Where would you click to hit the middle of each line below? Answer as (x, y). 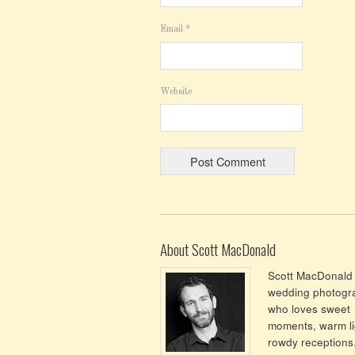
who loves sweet (309, 309)
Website (176, 92)
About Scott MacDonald (218, 249)
